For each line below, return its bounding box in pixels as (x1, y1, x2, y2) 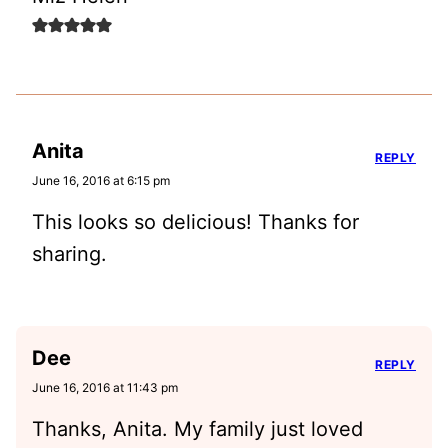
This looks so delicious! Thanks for (32, 209, 359, 234)
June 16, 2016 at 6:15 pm (32, 172, 170, 188)
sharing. (32, 241, 107, 266)
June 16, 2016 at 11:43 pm (32, 379, 178, 395)
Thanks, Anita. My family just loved (32, 416, 363, 441)
